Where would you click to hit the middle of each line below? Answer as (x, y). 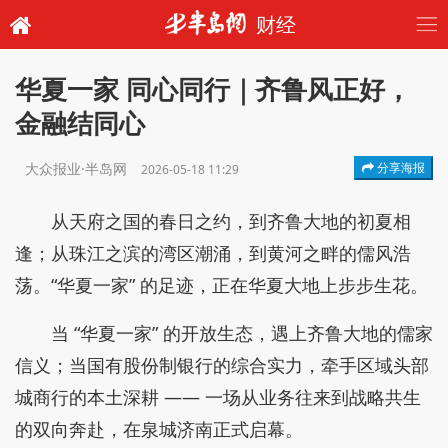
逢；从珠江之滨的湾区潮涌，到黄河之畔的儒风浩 (213, 253)
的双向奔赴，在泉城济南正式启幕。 (159, 429)
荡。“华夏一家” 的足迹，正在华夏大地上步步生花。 (221, 285)
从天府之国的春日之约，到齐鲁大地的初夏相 (231, 221)
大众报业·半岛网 (78, 168)
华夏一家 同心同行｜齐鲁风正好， (213, 89)
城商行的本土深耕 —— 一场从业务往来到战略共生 (218, 397)
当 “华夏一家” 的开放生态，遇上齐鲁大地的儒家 (242, 333)
